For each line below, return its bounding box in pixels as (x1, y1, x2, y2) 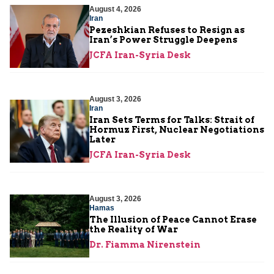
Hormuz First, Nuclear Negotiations (89, 124, 264, 135)
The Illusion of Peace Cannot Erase (89, 214, 257, 224)
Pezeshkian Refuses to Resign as (89, 24, 245, 35)
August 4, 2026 (89, 4, 141, 13)
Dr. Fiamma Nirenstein (89, 239, 201, 250)
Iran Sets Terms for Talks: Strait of (89, 114, 254, 125)
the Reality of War (89, 224, 178, 234)
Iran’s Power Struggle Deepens (89, 34, 237, 45)
